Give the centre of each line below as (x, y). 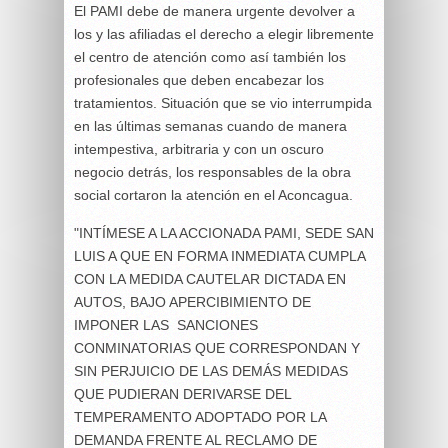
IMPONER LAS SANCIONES (166, 325)
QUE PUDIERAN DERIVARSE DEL (182, 394)
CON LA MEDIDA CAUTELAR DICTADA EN (210, 279)
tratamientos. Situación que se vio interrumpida (223, 103)
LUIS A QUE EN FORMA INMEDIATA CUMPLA (219, 256)
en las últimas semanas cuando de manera (210, 126)
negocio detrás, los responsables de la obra (212, 172)
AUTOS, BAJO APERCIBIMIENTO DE (192, 302)
